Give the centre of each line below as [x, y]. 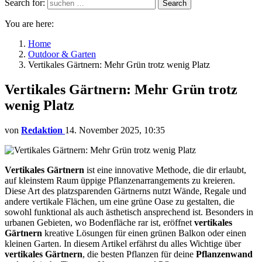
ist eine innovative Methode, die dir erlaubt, [165, 170]
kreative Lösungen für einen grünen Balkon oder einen [144, 233]
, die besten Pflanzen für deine [139, 254]
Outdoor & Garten [62, 54]
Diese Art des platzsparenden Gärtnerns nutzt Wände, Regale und [125, 191]
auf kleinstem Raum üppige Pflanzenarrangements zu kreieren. [120, 180]
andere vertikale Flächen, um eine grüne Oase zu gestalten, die [120, 201]
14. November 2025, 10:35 [115, 130]
